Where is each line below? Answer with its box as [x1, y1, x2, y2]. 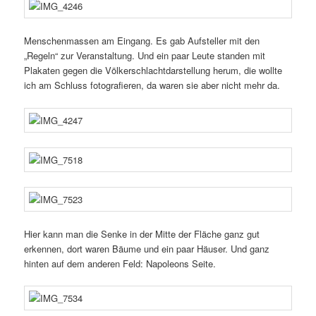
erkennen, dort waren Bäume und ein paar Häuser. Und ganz [24, 241, 270, 255]
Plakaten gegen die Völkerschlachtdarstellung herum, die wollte [24, 63, 283, 78]
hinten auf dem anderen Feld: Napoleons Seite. [24, 256, 217, 270]
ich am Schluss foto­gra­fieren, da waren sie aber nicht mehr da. [24, 78, 281, 92]
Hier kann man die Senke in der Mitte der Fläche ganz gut [24, 226, 260, 241]
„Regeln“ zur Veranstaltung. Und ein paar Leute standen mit [24, 49, 266, 63]
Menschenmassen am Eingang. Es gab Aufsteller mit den [24, 34, 260, 48]
